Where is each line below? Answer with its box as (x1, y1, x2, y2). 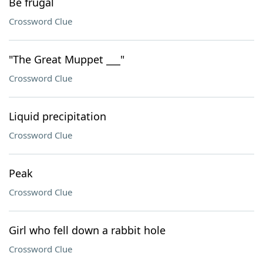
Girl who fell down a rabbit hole (9, 223, 166, 237)
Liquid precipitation (9, 109, 106, 123)
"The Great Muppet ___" (9, 52, 124, 66)
